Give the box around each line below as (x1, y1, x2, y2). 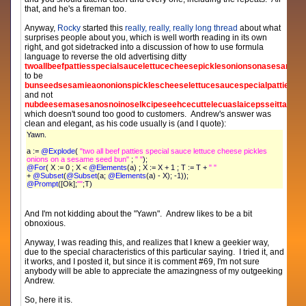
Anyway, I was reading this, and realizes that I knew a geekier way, (25, 238, 270, 247)
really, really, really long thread (125, 23, 238, 33)
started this (81, 23, 126, 33)
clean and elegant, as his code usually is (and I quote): (25, 119, 227, 128)
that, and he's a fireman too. (25, 4, 127, 14)
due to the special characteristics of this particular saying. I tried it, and (25, 247, 285, 257)
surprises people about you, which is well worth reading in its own (25, 33, 268, 42)
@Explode (41, 147, 76, 155)
